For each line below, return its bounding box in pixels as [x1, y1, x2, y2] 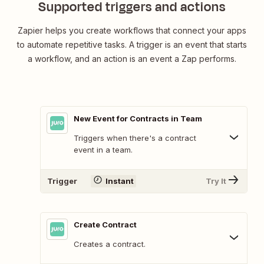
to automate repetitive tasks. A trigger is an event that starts [17, 39, 247, 49]
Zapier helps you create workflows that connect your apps [18, 25, 246, 35]
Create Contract [74, 219, 137, 229]
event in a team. [74, 144, 133, 154]
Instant [105, 176, 134, 186]
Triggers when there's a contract [74, 133, 196, 143]
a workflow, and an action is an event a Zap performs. [28, 53, 236, 64]
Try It [206, 176, 226, 186]
